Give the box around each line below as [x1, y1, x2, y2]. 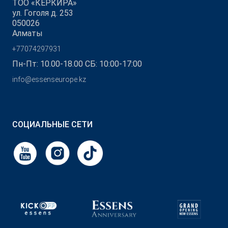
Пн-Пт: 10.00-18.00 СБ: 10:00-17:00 [12, 59, 142, 69]
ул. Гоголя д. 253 [12, 8, 73, 18]
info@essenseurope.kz [12, 75, 86, 83]
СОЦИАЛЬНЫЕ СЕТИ [12, 120, 93, 129]
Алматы [12, 28, 43, 38]
